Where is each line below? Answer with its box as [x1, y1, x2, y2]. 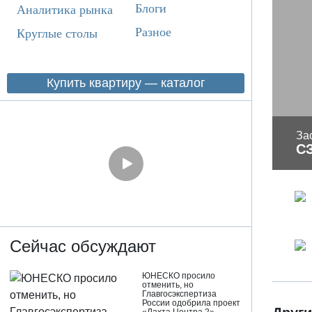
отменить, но [142, 280, 194, 290]
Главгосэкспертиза [142, 289, 217, 299]
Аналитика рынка [17, 2, 113, 17]
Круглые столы [17, 26, 97, 40]
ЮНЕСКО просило [142, 271, 216, 281]
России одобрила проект [142, 298, 241, 309]
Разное [135, 24, 171, 39]
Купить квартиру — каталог [46, 75, 205, 90]
